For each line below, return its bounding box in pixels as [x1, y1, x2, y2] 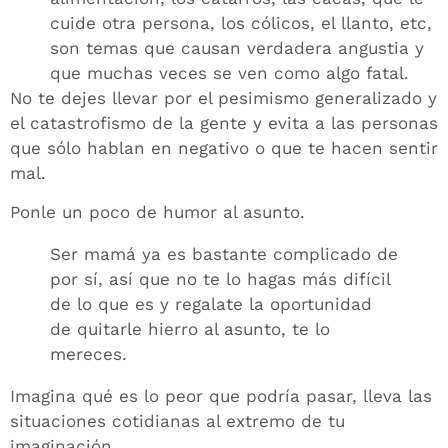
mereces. [50, 344, 127, 365]
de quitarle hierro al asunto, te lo [50, 319, 330, 340]
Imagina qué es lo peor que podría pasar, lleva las [10, 386, 432, 407]
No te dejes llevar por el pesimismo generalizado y [10, 87, 437, 108]
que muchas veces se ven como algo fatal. [50, 62, 409, 83]
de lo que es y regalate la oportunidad [50, 294, 372, 315]
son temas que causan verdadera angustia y [50, 37, 424, 58]
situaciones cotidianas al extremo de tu [10, 411, 345, 432]
